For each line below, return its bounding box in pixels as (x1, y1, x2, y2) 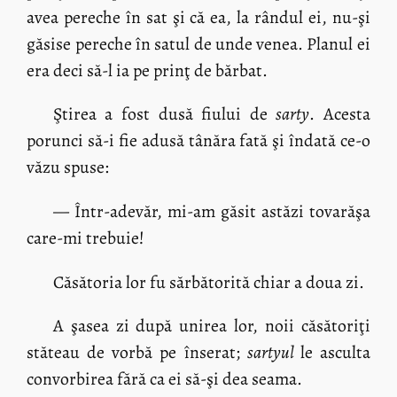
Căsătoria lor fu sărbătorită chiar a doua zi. (52, 269, 364, 294)
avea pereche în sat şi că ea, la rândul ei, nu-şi (27, 4, 370, 29)
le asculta (300, 340, 370, 365)
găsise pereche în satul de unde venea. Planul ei (27, 31, 370, 56)
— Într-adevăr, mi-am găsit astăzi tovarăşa (52, 199, 370, 224)
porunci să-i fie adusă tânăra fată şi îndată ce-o (27, 128, 370, 153)
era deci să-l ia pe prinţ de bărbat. (27, 58, 269, 82)
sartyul (246, 340, 300, 365)
